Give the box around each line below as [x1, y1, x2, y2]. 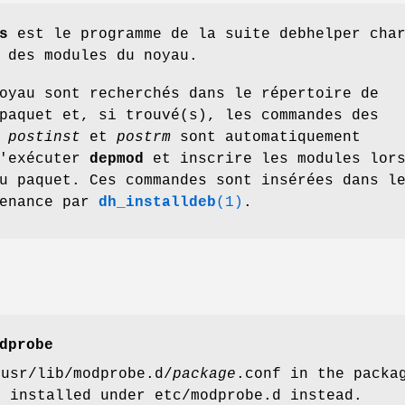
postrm [117, 128, 171, 146]
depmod [89, 150, 144, 167]
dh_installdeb [99, 193, 216, 211]
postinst [8, 128, 80, 146]
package [173, 366, 236, 383]
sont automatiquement [171, 128, 361, 146]
